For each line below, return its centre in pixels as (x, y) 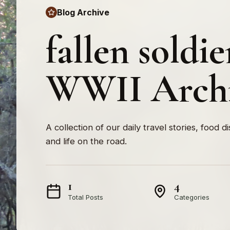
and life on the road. (86, 141)
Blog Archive (83, 12)
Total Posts (85, 197)
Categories (192, 197)
